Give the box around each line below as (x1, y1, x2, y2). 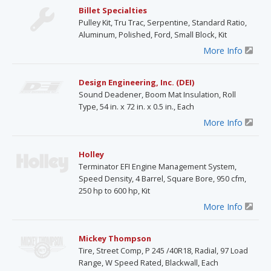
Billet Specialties (79, 4, 147, 16)
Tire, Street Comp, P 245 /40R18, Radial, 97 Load (79, 244, 248, 256)
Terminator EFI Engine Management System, (79, 160, 237, 172)
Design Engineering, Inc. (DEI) (79, 76, 194, 88)
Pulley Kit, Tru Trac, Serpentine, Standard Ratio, (79, 16, 247, 28)
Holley (79, 148, 104, 160)
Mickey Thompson (79, 232, 151, 244)
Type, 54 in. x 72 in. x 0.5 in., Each (79, 100, 194, 112)
